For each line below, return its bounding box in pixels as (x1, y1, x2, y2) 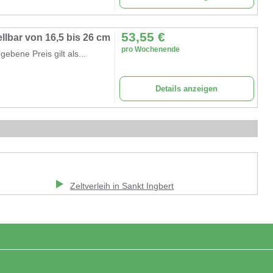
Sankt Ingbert (122, 181, 174, 191)
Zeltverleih (70, 181, 111, 191)
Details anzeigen (155, 83, 218, 93)
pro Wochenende (121, 44, 180, 54)
